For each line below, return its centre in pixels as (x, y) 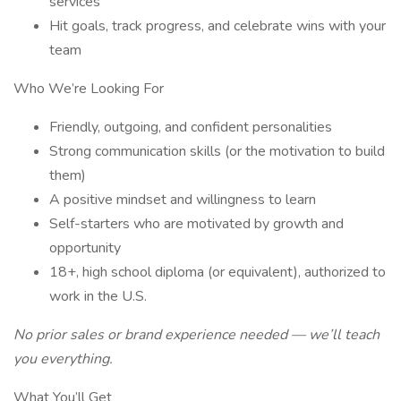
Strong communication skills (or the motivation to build (217, 151)
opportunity (85, 248)
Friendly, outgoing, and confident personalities (191, 127)
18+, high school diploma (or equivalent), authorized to (218, 272)
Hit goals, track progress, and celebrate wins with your (218, 26)
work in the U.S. (98, 296)
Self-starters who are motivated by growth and (196, 224)
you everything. (63, 359)
